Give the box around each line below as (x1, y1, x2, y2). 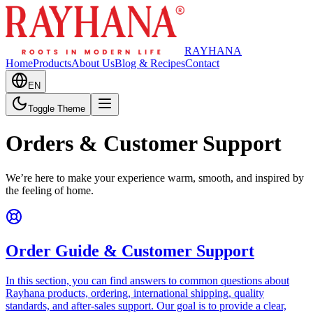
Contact (185, 57, 219, 69)
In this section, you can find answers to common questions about (6, 274, 289, 286)
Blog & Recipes (115, 57, 185, 69)
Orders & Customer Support (6, 131, 282, 156)
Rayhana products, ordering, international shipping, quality (6, 286, 264, 299)
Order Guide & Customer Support (6, 241, 254, 260)
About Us (71, 57, 115, 69)
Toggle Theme (28, 103, 85, 114)
